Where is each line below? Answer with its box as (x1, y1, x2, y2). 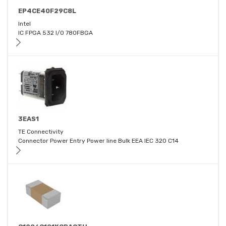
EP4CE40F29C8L (18, 7, 76, 15)
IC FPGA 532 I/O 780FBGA (18, 29, 93, 37)
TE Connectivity (18, 128, 64, 136)
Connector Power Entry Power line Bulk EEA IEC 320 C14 (18, 137, 179, 145)
